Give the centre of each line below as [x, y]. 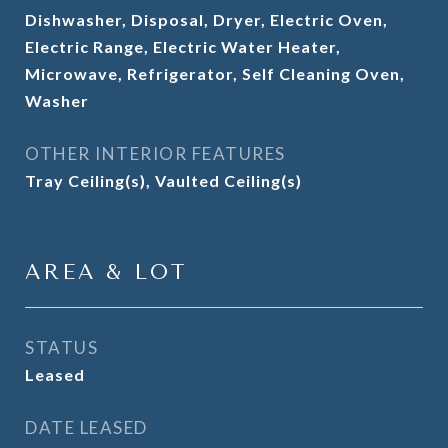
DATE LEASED [86, 427]
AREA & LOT [106, 272]
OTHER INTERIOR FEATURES [155, 153]
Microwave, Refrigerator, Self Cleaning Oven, [215, 73]
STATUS [61, 347]
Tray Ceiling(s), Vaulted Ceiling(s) [163, 180]
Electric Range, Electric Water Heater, [183, 46]
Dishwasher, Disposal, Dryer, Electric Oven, [206, 19]
